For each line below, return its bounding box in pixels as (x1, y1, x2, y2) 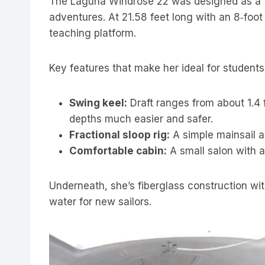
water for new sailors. (49, 196, 151, 208)
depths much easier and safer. (69, 113, 213, 125)
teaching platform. (49, 27, 136, 40)
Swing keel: (69, 97, 127, 109)
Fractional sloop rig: (69, 129, 170, 141)
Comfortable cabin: (69, 145, 167, 157)
